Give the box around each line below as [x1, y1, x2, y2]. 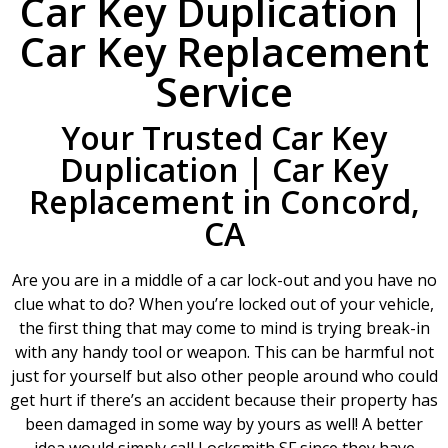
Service [155, 64, 293, 119]
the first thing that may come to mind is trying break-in [18, 317, 430, 339]
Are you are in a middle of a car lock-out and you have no [11, 269, 437, 291]
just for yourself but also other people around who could [10, 365, 438, 387]
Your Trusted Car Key [61, 116, 387, 159]
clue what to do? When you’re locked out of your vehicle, [14, 293, 434, 315]
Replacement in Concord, [28, 180, 420, 223]
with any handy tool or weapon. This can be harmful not [14, 341, 434, 363]
